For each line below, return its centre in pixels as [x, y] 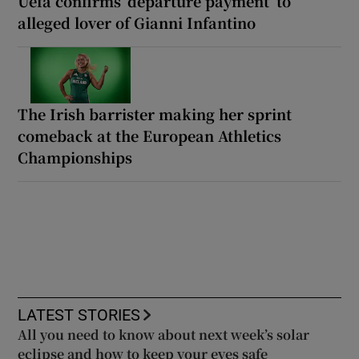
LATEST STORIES [79, 315]
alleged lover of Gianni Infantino [137, 22]
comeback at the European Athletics [150, 135]
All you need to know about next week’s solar [164, 334]
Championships [75, 157]
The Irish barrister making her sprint [155, 113]
